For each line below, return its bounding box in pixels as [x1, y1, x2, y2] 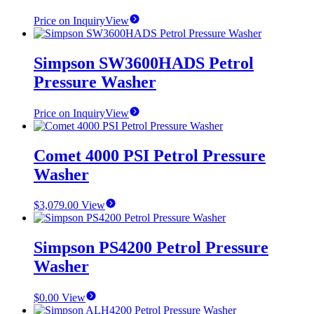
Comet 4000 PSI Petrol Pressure [34, 146, 266, 165]
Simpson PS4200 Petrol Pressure [34, 238, 268, 257]
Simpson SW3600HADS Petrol [34, 53, 254, 72]
